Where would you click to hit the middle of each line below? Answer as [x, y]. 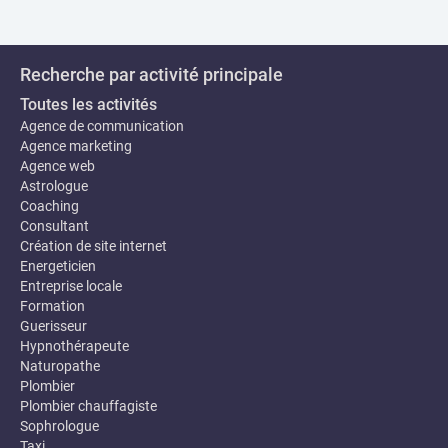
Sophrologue [59, 426]
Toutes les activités [88, 104]
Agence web [57, 166]
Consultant [54, 226]
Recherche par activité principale [151, 74]
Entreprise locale [71, 286]
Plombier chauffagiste [88, 406]
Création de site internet [93, 246]
